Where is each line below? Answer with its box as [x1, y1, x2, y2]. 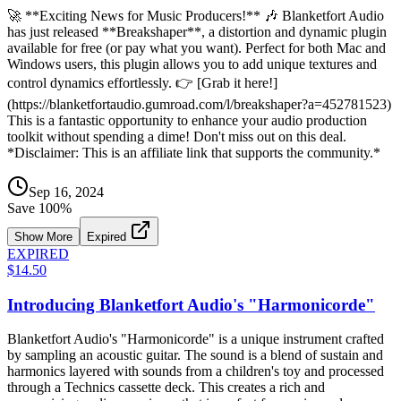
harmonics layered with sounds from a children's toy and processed [7, 363, 384, 380]
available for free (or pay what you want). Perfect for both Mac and [7, 39, 386, 55]
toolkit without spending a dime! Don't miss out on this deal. [7, 128, 346, 144]
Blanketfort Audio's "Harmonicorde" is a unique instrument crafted [7, 331, 384, 347]
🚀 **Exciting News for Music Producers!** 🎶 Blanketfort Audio [7, 7, 384, 23]
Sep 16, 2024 [29, 183, 104, 200]
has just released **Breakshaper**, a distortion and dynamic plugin [7, 23, 387, 39]
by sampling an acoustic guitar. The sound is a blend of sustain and [7, 347, 383, 363]
